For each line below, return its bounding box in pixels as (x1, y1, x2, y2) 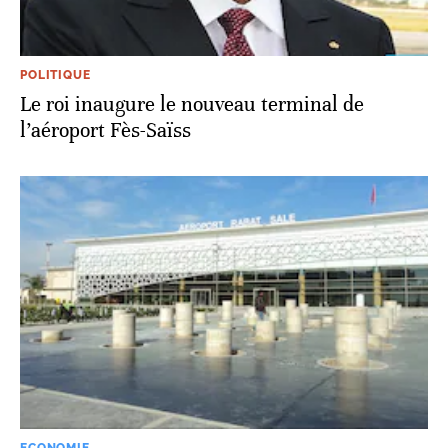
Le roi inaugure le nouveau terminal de (20, 91, 364, 117)
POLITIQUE (20, 67, 91, 82)
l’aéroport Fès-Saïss (20, 117, 191, 143)
